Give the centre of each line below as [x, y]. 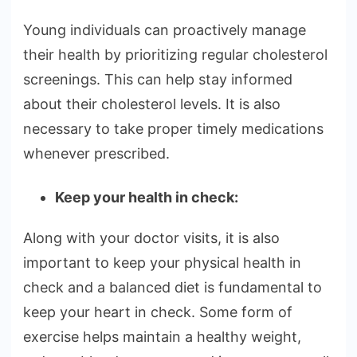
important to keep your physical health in [162, 263]
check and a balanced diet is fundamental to [173, 288]
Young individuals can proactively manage [165, 30]
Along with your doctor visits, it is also [151, 238]
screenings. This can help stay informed [158, 80]
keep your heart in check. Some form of [158, 312]
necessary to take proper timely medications [173, 129]
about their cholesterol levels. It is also [152, 104]
